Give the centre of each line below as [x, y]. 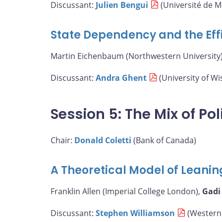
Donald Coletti [103, 140]
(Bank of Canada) [164, 140]
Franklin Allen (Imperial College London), [126, 192]
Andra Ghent [121, 78]
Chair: [62, 140]
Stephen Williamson [135, 213]
